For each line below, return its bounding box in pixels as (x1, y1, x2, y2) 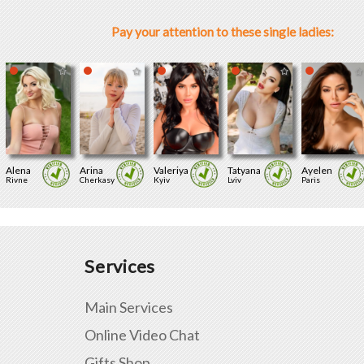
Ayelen (301, 164, 332, 177)
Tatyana (227, 164, 261, 177)
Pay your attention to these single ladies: (111, 24, 334, 39)
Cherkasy (79, 175, 115, 185)
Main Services (84, 297, 173, 316)
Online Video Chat (84, 325, 200, 344)
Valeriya (153, 164, 188, 177)
